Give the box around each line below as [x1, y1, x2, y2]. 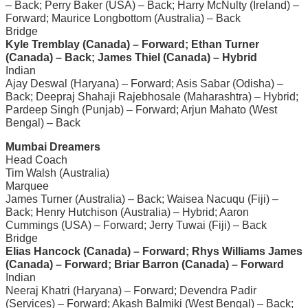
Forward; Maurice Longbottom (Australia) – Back [5, 12, 241, 24]
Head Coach [5, 153, 67, 166]
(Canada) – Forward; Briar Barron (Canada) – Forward [5, 258, 284, 270]
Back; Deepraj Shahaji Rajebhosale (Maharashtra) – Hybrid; [5, 90, 298, 102]
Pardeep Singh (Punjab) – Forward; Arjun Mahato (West [5, 103, 277, 115]
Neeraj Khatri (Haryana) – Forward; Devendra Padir [5, 284, 256, 296]
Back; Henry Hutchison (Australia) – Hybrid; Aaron [5, 206, 249, 218]
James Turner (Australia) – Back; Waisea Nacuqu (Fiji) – [5, 192, 278, 205]
